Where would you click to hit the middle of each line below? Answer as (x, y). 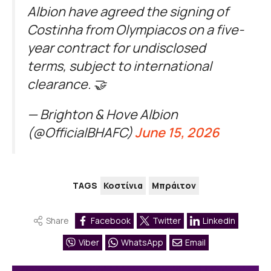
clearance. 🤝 (67, 84)
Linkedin (219, 220)
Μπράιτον (174, 185)
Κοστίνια (123, 185)
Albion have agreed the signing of (128, 11)
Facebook (110, 220)
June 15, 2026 (177, 132)
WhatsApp (142, 242)
